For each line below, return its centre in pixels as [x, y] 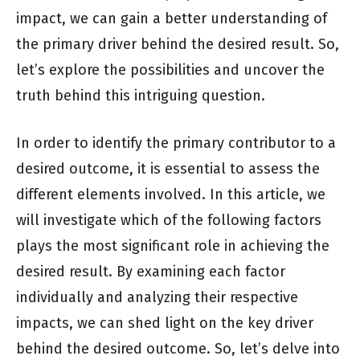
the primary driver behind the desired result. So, [178, 45]
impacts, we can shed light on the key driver [165, 323]
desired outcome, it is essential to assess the [168, 169]
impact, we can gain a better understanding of [172, 19]
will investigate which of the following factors [169, 221]
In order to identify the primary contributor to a [176, 143]
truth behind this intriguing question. [141, 96]
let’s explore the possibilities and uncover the [170, 70]
